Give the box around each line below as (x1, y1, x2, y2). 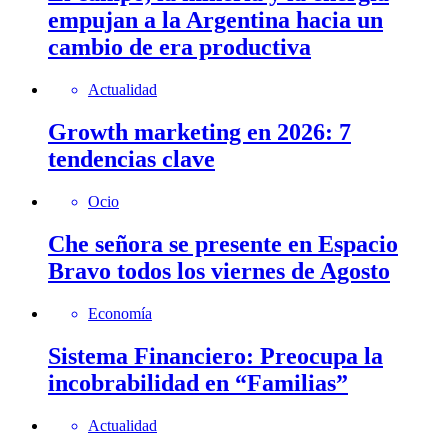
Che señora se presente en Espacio (48, 230, 398, 257)
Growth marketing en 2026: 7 (48, 119, 351, 146)
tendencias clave (48, 146, 215, 173)
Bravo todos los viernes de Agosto (48, 257, 390, 284)
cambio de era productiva (48, 34, 311, 61)
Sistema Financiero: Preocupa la (48, 342, 383, 369)
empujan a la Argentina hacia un (48, 7, 383, 34)
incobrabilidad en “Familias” (48, 369, 348, 396)
